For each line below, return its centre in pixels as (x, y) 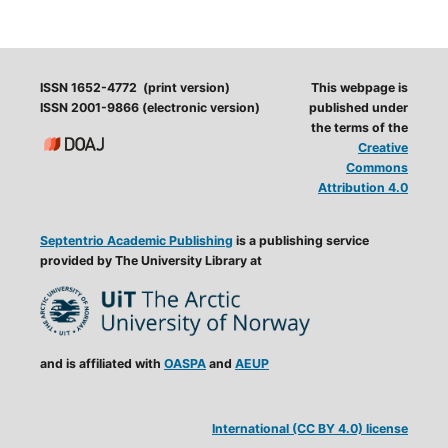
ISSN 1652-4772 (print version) (134, 88)
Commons (377, 168)
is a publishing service (300, 241)
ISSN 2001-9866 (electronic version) (149, 108)
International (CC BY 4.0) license (310, 428)
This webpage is (360, 88)
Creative (383, 148)
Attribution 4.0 (363, 188)
